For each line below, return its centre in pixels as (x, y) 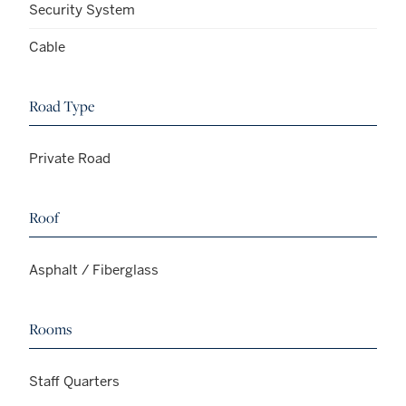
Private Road (70, 159)
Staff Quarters (74, 382)
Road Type (62, 106)
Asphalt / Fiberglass (94, 270)
